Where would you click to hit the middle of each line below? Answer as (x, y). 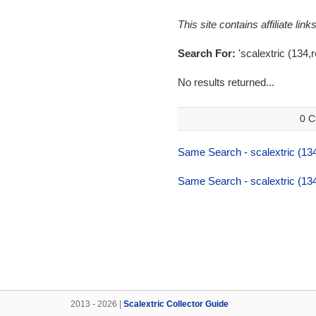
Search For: (208, 53)
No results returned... (226, 82)
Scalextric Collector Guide (176, 304)
